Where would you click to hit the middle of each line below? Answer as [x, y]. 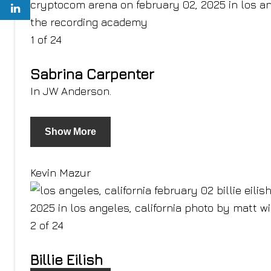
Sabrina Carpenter [92, 74]
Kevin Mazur [60, 173]
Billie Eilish [67, 260]
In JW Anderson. [71, 91]
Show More [70, 132]
